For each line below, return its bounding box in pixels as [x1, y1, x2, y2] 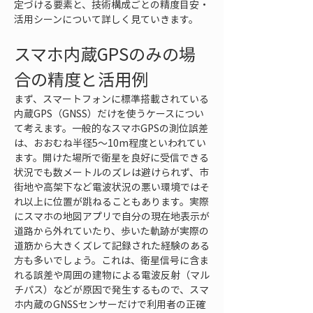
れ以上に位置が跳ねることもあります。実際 [14, 194, 209, 208]
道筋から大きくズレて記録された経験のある [14, 238, 210, 252]
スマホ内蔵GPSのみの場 [14, 41, 196, 66]
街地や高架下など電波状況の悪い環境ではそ [14, 180, 210, 194]
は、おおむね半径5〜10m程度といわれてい [14, 136, 206, 150]
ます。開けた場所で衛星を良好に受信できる [14, 150, 209, 164]
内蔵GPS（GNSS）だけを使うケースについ [14, 106, 204, 120]
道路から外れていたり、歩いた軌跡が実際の [14, 224, 209, 238]
